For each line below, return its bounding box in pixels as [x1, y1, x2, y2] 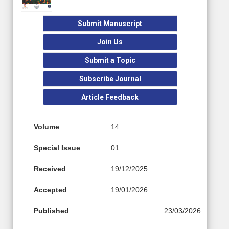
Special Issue [34, 143, 80, 152]
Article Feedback [81, 93, 139, 101]
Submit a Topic [84, 56, 135, 64]
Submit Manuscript [78, 19, 143, 28]
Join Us [97, 37, 123, 46]
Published [34, 206, 69, 215]
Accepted [34, 185, 67, 194]
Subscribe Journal [79, 74, 141, 83]
